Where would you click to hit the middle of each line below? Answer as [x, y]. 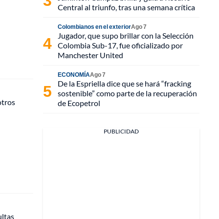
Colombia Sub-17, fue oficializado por [120, 45]
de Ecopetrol [79, 103]
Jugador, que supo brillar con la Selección [126, 35]
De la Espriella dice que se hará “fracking [124, 83]
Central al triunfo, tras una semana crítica [126, 7]
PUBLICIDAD [121, 131]
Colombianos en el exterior [94, 27]
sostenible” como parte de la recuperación [127, 93]
